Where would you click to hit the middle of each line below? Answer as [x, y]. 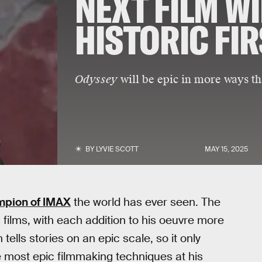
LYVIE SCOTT [117, 149]
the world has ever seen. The [146, 202]
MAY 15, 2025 [227, 149]
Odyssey [96, 79]
